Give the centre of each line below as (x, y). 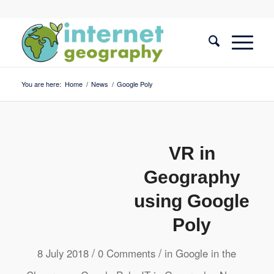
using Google (192, 201)
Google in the (206, 253)
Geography (192, 177)
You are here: (41, 84)
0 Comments (127, 253)
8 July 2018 (63, 253)
